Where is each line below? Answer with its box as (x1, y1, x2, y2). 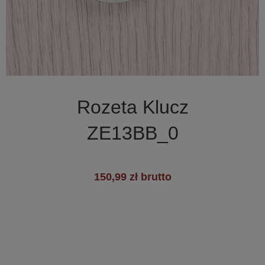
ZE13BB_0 (86, 122, 179, 144)
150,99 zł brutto (93, 171, 172, 183)
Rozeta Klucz (76, 96, 189, 118)
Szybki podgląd (106, 83, 173, 94)
